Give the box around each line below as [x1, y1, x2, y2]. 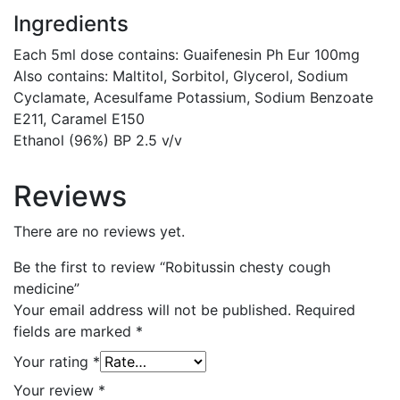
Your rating [13, 353, 93, 371]
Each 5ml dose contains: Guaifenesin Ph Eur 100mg [13, 46, 360, 64]
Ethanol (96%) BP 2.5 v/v [13, 131, 182, 150]
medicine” [13, 279, 79, 298]
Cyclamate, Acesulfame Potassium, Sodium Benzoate [13, 88, 373, 107]
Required [296, 301, 355, 320]
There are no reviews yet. [13, 222, 185, 241]
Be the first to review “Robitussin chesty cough [13, 258, 330, 277]
